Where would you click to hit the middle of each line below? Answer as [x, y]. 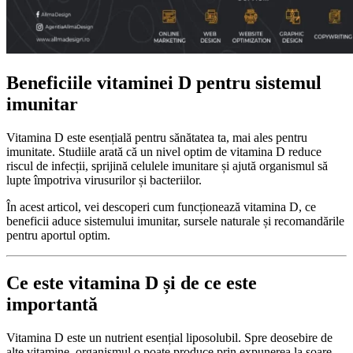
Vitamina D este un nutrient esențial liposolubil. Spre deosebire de [169, 338]
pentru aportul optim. [58, 236]
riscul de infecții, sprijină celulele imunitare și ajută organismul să [167, 166]
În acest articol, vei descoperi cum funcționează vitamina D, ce [161, 207]
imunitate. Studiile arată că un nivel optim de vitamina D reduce [164, 152]
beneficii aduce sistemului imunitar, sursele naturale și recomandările [175, 221]
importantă [52, 305]
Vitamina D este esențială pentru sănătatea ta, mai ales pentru [157, 138]
